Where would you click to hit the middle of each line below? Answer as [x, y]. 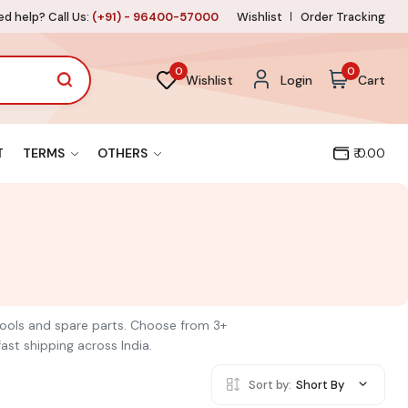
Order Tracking [343, 16]
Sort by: [270, 384]
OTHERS [123, 153]
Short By [321, 384]
